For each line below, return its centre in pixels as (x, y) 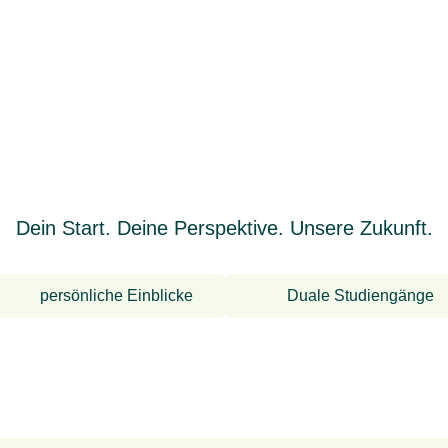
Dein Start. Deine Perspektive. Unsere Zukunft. (224, 228)
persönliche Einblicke (116, 295)
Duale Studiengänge (360, 295)
